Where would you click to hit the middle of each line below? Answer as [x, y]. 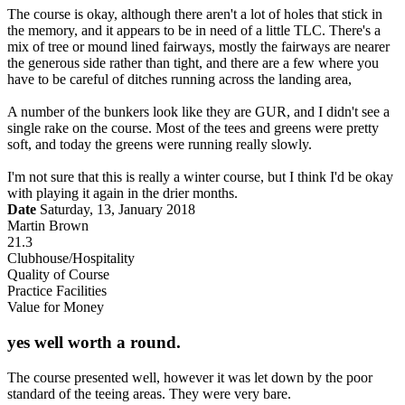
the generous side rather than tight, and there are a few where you [193, 63]
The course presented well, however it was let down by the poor [190, 377]
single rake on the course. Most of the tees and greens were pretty [193, 128]
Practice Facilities [57, 291]
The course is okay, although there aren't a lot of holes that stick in [195, 14]
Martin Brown [48, 226]
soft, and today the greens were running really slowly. [160, 145]
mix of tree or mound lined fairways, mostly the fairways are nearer [198, 47]
